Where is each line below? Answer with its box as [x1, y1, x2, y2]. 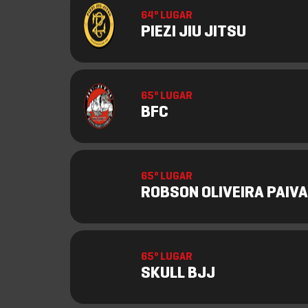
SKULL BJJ [141, 266, 215, 281]
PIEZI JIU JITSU [141, 25, 246, 40]
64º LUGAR [141, 11, 192, 21]
